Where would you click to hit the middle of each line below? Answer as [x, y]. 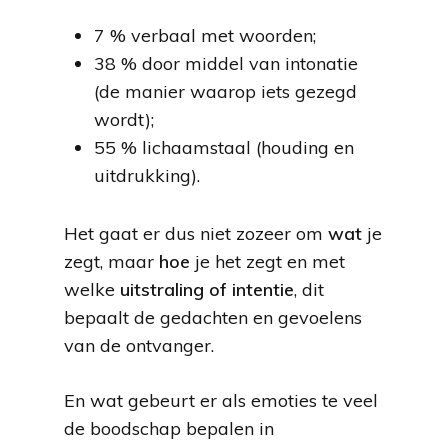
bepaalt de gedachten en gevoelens [213, 317]
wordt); [124, 119]
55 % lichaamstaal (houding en [224, 147]
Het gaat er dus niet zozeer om [196, 233]
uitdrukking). [147, 175]
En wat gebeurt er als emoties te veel [221, 400]
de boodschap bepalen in [169, 428]
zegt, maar [111, 261]
